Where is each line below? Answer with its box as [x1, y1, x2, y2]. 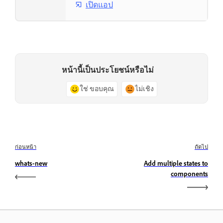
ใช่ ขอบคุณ [79, 85, 114, 94]
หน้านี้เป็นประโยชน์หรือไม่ [61, 65, 154, 75]
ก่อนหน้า [15, 143, 36, 150]
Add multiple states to [144, 159, 208, 168]
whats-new [15, 159, 47, 168]
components [171, 169, 208, 178]
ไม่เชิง [134, 85, 154, 94]
